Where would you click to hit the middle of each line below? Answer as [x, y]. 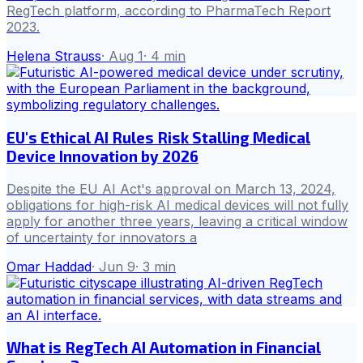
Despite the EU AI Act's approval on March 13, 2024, [171, 188]
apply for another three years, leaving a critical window [177, 221]
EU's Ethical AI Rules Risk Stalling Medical [158, 138]
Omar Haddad [49, 266]
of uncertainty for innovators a [102, 237]
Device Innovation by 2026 [102, 156]
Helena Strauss [54, 56]
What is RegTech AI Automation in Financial [164, 348]
